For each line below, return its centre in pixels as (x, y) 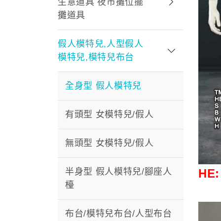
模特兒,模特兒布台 (96, 57)
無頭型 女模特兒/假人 (110, 143)
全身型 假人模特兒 (104, 86)
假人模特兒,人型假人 (101, 44)
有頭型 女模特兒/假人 (110, 114)
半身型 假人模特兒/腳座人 (119, 171)
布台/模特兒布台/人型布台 (119, 213)
